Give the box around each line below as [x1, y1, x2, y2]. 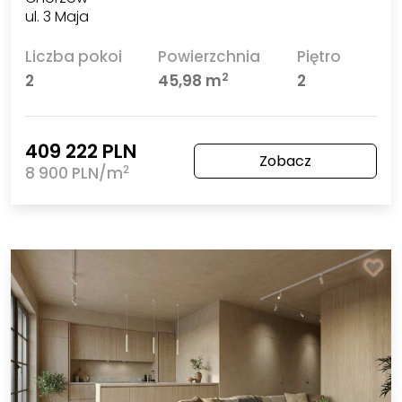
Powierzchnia [158, 46, 261, 68]
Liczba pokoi [24, 46, 122, 68]
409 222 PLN [24, 138, 136, 165]
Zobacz [259, 151, 312, 172]
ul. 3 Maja [24, 5, 89, 27]
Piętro [296, 46, 341, 68]
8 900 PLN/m [24, 162, 123, 185]
